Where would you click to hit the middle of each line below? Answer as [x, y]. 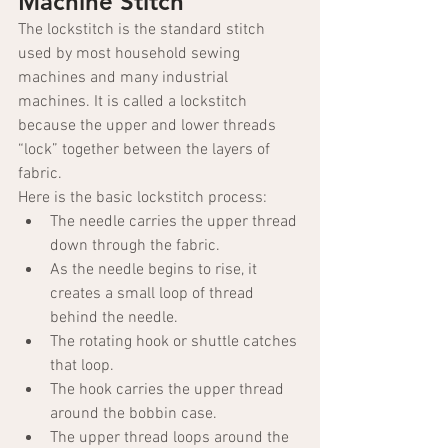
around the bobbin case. [133, 414]
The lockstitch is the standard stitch [143, 30]
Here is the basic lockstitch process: [142, 198]
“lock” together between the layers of [146, 150]
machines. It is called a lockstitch [134, 102]
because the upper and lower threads [149, 126]
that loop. [82, 366]
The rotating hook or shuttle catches [175, 342]
